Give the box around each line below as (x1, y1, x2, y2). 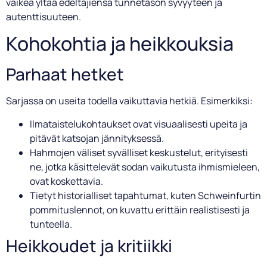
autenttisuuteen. (6, 10, 81, 23)
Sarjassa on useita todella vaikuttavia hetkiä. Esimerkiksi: (6, 94, 253, 108)
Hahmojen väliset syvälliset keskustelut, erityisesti (30, 145, 248, 159)
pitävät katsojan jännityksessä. (30, 131, 164, 145)
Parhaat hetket (6, 63, 124, 86)
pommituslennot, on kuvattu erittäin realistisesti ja (30, 203, 250, 216)
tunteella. (30, 217, 72, 231)
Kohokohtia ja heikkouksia (6, 30, 234, 57)
